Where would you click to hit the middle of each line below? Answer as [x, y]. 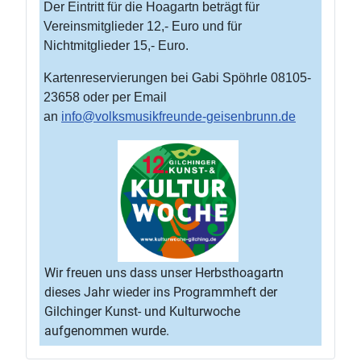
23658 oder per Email [105, 97]
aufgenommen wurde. [108, 331]
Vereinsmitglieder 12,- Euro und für [143, 26]
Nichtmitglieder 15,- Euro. [116, 46]
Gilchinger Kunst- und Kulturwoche [142, 311]
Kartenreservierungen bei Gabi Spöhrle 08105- [177, 78]
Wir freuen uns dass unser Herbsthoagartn [164, 273]
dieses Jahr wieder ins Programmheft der [161, 292]
